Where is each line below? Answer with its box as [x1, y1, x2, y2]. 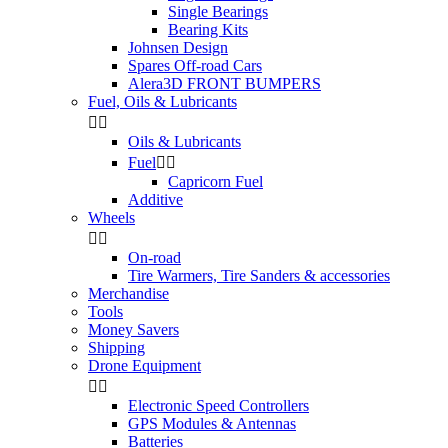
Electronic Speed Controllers [128, 397, 309, 415]
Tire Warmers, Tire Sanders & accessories [128, 267, 390, 285]
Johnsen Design [128, 39, 228, 57]
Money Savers [88, 321, 179, 339]
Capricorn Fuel [168, 173, 263, 191]
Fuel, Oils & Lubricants [88, 93, 237, 111]
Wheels [88, 209, 135, 227]
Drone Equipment [88, 357, 201, 375]
